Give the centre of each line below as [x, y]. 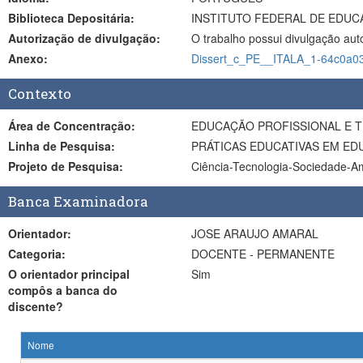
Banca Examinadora [78, 201]
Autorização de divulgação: [84, 38]
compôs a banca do [63, 290]
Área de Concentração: [86, 126]
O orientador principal [45, 274]
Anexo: [28, 58]
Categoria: [37, 254]
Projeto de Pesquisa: [87, 166]
